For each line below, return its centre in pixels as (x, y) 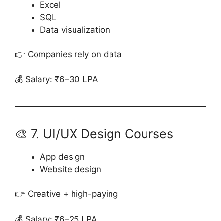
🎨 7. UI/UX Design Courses (94, 133)
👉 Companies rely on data (68, 54)
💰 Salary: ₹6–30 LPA (56, 79)
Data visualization (75, 29)
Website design (71, 169)
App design (62, 157)
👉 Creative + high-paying (66, 194)
